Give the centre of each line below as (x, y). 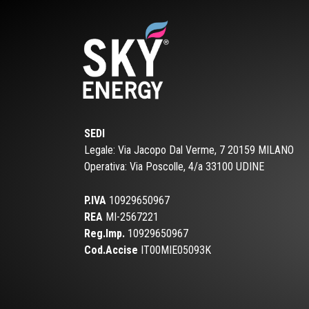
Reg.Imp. (104, 234)
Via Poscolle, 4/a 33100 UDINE (197, 167)
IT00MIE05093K (175, 250)
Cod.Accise (111, 250)
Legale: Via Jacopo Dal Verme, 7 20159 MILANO (189, 150)
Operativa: (107, 167)
